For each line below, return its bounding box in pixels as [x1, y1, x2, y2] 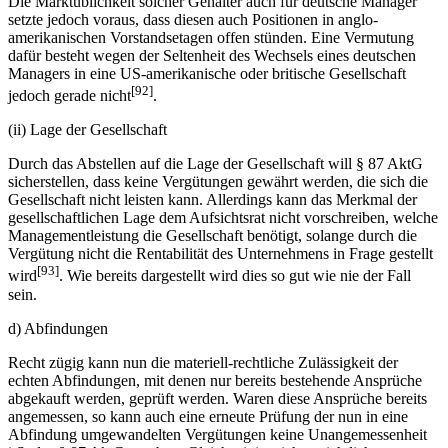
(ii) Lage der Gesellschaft [8, 121, 167, 139]
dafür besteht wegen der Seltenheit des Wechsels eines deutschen [8, 46, 416, 64]
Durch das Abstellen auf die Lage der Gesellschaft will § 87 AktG [8, 155, 423, 173]
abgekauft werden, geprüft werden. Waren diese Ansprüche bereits [8, 389, 427, 407]
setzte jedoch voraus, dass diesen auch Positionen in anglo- [8, 10, 378, 28]
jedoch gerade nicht [8, 87, 131, 105]
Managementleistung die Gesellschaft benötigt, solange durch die [8, 227, 417, 245]
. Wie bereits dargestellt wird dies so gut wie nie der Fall [59, 267, 411, 285]
